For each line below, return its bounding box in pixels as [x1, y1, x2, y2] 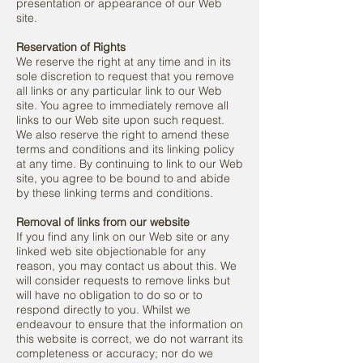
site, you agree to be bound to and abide [16, 171, 230, 186]
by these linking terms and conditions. [16, 186, 213, 200]
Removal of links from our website [16, 215, 190, 229]
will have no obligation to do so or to [16, 288, 203, 302]
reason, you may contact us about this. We [16, 258, 237, 273]
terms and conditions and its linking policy [16, 142, 234, 156]
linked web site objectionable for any [16, 244, 206, 258]
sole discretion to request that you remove [16, 69, 234, 83]
